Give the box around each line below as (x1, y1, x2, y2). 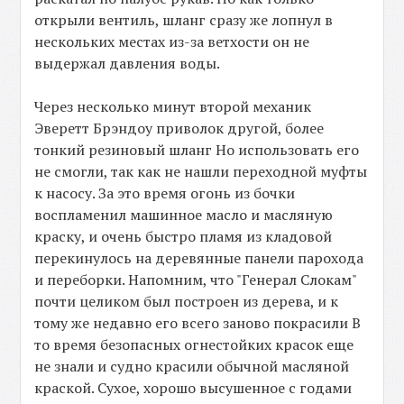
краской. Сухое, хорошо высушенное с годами (34, 378, 353, 399)
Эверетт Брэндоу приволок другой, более (34, 118, 325, 139)
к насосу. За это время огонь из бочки (34, 183, 296, 204)
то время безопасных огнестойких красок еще (34, 335, 354, 355)
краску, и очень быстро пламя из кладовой (34, 226, 333, 247)
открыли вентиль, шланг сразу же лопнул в (34, 10, 334, 31)
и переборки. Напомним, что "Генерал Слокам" (34, 270, 357, 290)
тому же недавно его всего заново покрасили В (34, 313, 362, 334)
